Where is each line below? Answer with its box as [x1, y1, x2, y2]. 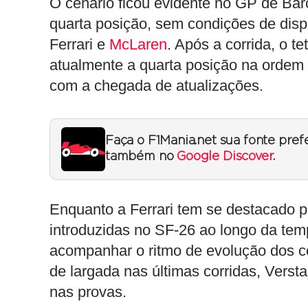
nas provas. [49, 283, 126, 300]
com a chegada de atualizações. [49, 77, 263, 94]
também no [105, 151, 177, 163]
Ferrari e [49, 36, 109, 53]
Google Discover [177, 151, 273, 163]
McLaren [109, 36, 167, 53]
